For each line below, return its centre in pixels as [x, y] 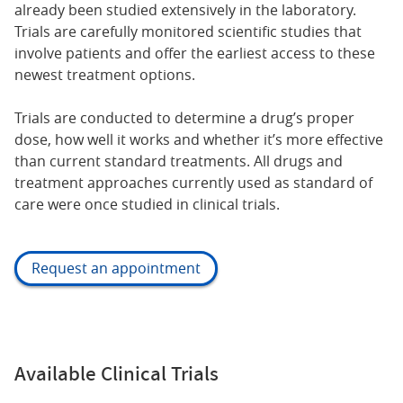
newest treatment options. [105, 74]
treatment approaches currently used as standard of [193, 182]
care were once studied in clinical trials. [147, 204]
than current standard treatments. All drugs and [179, 161]
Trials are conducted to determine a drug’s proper [184, 117]
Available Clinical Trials [116, 373]
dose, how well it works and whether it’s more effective [199, 139]
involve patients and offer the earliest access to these [195, 53]
